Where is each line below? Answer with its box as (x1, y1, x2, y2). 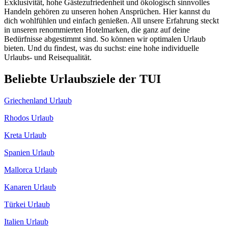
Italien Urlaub (4, 217, 48, 226)
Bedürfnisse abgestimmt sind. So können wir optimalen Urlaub (4, 35, 206, 44)
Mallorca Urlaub (4, 165, 57, 175)
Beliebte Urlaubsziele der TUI (4, 72, 161, 86)
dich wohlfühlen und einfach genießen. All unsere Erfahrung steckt (4, 16, 219, 25)
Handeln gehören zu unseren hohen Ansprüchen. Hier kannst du (4, 7, 210, 16)
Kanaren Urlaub (4, 183, 56, 192)
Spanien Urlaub (4, 148, 54, 157)
